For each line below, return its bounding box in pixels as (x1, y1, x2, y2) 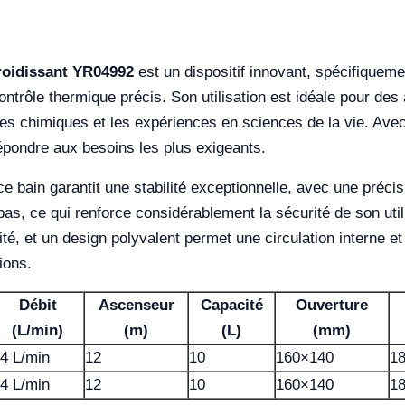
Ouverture (296, 296, 368, 314)
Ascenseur (98, 296, 174, 314)
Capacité (200, 296, 263, 314)
